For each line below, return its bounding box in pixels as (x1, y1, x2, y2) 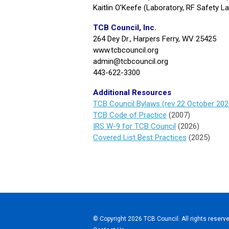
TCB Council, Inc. (93, 22, 156, 32)
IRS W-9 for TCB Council (93, 121, 176, 131)
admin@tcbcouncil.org (93, 56, 168, 66)
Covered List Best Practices (93, 132, 187, 142)
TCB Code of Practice (93, 110, 167, 120)
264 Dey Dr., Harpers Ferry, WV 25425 (93, 34, 216, 43)
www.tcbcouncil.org (93, 45, 158, 55)
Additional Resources (93, 87, 171, 97)
